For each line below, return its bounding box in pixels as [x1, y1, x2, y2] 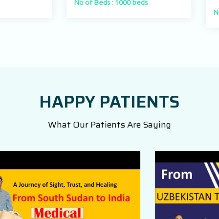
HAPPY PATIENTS [39, 88, 180, 115]
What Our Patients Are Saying [48, 118, 171, 131]
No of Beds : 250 [136, 8, 189, 16]
